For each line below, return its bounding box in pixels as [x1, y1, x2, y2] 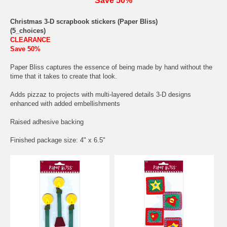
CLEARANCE [10, 35, 51, 44]
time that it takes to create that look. [10, 72, 117, 80]
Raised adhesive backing [10, 118, 84, 126]
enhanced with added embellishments [10, 99, 120, 107]
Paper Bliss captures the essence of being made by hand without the [10, 63, 212, 71]
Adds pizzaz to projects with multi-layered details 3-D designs [10, 90, 191, 98]
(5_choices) [10, 26, 46, 34]
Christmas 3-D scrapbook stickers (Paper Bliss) [10, 17, 158, 25]
